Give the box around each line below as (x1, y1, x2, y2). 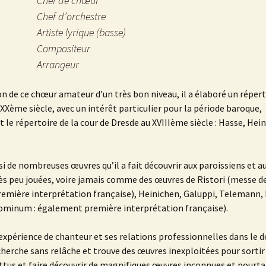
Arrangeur (37, 58, 80, 72)
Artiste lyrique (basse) (37, 26, 126, 40)
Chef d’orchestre (37, 9, 106, 24)
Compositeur (37, 42, 91, 56)
